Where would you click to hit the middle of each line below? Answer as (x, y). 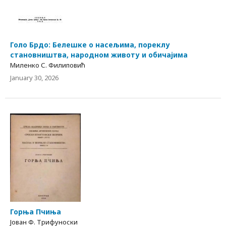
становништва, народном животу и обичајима (99, 55)
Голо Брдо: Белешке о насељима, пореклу (90, 45)
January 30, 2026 (34, 78)
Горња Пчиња (36, 211)
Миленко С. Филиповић (48, 65)
